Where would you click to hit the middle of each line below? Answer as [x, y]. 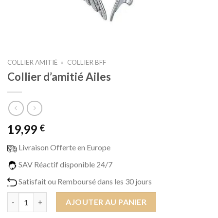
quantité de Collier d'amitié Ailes [61, 198]
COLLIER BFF [87, 62]
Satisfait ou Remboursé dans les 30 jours [84, 182]
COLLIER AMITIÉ [32, 62]
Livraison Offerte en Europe [64, 147]
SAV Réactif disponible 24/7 [65, 164]
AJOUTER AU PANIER [106, 202]
